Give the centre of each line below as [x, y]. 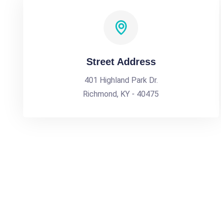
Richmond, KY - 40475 [121, 94]
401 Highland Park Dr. [121, 80]
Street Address [121, 62]
